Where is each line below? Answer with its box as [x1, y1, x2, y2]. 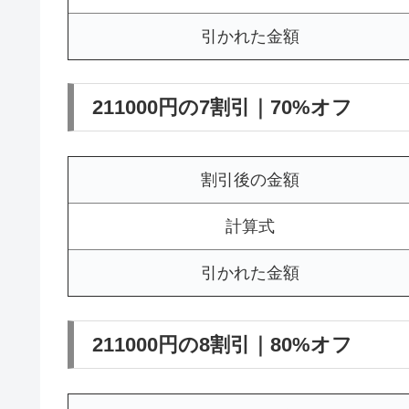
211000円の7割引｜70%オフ [92, 95, 352, 119]
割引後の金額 [201, 171, 299, 190]
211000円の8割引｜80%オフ [92, 332, 352, 356]
